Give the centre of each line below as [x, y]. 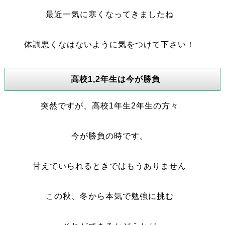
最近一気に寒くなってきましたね [109, 14]
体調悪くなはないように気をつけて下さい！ [110, 44]
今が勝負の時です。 [109, 136]
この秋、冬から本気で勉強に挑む [109, 196]
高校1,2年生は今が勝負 [116, 79]
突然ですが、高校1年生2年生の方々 [109, 106]
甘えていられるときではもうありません [110, 166]
